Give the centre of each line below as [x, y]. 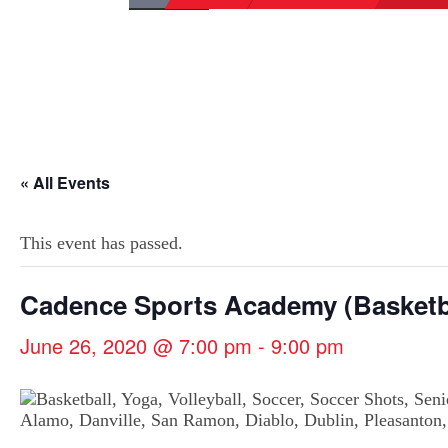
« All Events [65, 182]
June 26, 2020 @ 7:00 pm [136, 345]
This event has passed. [101, 242]
